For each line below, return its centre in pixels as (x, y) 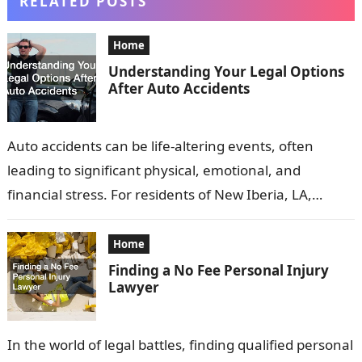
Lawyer (133, 288)
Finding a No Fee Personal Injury (218, 271)
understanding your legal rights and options (148, 219)
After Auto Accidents (179, 89)
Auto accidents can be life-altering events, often (160, 146)
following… (41, 243)
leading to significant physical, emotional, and (154, 170)
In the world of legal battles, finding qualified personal (180, 345)
